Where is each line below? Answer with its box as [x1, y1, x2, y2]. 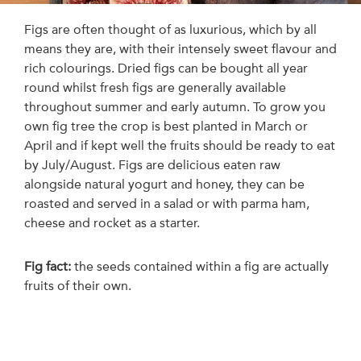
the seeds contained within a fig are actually [74, 259, 329, 275]
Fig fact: [24, 259, 71, 275]
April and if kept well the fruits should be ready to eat [24, 138, 335, 154]
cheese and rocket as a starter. [24, 215, 200, 231]
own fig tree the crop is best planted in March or [24, 118, 308, 135]
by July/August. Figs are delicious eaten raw [24, 157, 280, 173]
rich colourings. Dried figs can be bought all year [24, 60, 308, 77]
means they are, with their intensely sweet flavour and [24, 41, 337, 57]
